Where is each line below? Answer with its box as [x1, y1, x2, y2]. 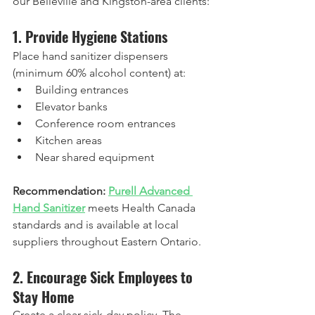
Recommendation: [13, 184, 105, 198]
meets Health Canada [85, 201, 198, 214]
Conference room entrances [35, 117, 176, 130]
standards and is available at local [13, 218, 181, 231]
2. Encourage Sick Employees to [13, 266, 196, 288]
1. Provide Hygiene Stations [13, 26, 167, 47]
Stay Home [13, 286, 74, 307]
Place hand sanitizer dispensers [13, 49, 171, 63]
